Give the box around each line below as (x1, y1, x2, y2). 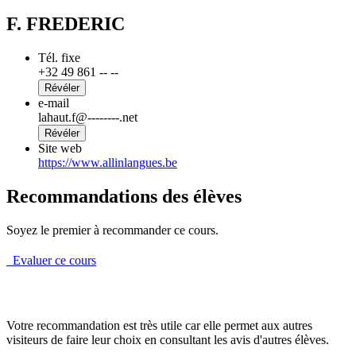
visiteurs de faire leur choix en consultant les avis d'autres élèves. (6, 332, 329, 346)
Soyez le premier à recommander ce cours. (6, 222, 219, 237)
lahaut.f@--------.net (38, 110, 137, 125)
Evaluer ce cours (6, 253, 96, 267)
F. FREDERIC (6, 14, 125, 35)
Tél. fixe (38, 51, 80, 65)
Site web (38, 141, 82, 156)
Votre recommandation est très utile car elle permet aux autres (6, 318, 312, 332)
